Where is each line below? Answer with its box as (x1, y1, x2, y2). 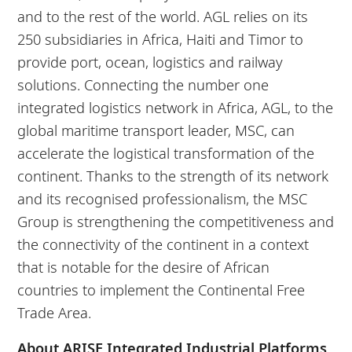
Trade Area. (17, 302, 92, 322)
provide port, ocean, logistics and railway (17, 51, 284, 71)
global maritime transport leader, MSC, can (17, 119, 295, 140)
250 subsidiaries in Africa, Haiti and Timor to (17, 28, 304, 49)
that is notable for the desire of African (17, 256, 270, 277)
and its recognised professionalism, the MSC (17, 188, 308, 208)
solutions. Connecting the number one (17, 74, 269, 94)
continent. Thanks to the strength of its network (17, 165, 329, 185)
